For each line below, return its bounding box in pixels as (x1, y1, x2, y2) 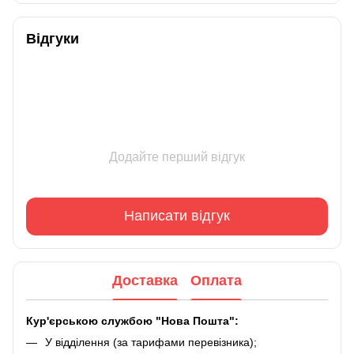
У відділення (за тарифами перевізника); (45, 335, 257, 348)
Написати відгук (124, 208, 230, 224)
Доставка (112, 273, 178, 289)
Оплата (190, 273, 242, 289)
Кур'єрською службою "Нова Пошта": (26, 314, 239, 327)
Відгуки (26, 30, 79, 47)
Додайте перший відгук (109, 149, 245, 164)
